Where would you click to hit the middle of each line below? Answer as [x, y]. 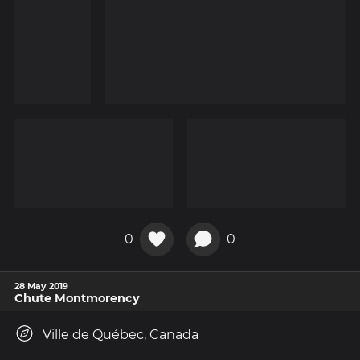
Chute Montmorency [77, 298]
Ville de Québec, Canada [121, 334]
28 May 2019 [41, 286]
